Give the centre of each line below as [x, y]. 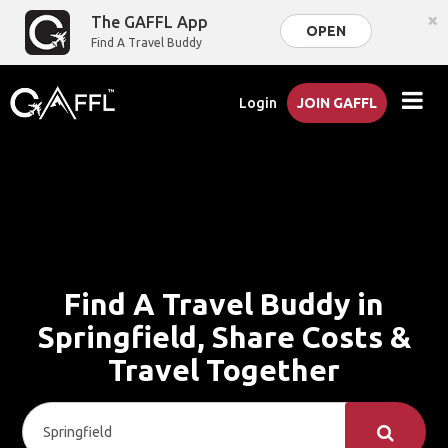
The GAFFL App [150, 22]
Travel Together [224, 370]
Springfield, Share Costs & [224, 337]
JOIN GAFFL [337, 103]
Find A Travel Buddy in [224, 304]
